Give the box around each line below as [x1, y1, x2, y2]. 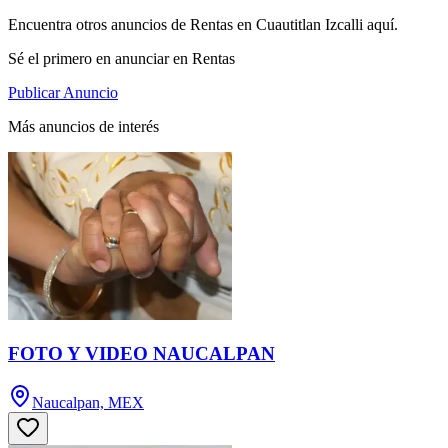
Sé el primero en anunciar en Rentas [8, 50, 235, 68]
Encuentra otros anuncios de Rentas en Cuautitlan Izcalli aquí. [8, 16, 398, 34]
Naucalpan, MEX [32, 393, 144, 411]
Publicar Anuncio [8, 84, 118, 102]
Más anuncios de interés [8, 118, 159, 136]
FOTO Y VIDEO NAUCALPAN [8, 343, 275, 365]
